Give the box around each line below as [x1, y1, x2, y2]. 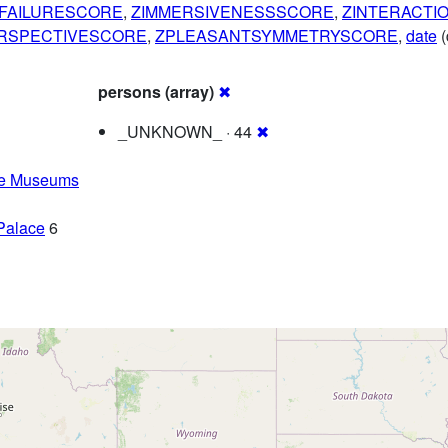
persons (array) [98, 80, 214, 104]
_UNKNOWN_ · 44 [118, 120, 256, 144]
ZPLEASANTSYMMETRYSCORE [155, 24, 398, 48]
